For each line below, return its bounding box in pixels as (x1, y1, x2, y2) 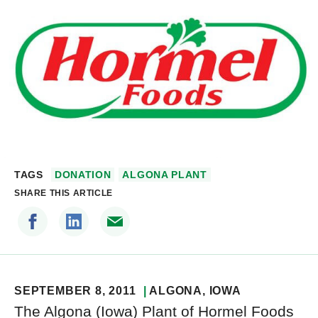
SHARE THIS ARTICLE (14, 188, 113, 199)
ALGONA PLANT (122, 169, 207, 181)
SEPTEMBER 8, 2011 (14, 285, 136, 297)
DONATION (54, 169, 111, 181)
